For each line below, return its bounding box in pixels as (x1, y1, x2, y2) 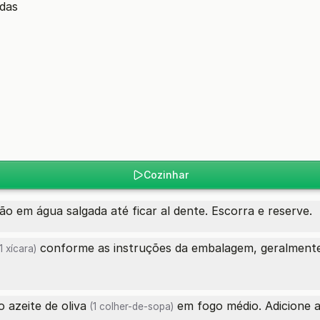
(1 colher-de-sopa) (86, 301, 174, 312)
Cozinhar (143, 169, 189, 181)
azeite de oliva (9, 299, 86, 313)
